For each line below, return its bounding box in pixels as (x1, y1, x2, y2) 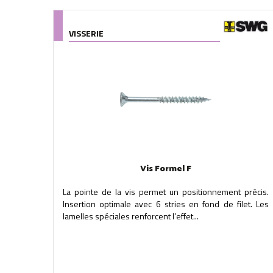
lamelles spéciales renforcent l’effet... (63, 210, 199, 222)
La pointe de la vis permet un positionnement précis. (63, 185, 269, 198)
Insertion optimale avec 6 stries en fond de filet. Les (63, 197, 269, 210)
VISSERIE (69, 27, 104, 40)
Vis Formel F (140, 162, 191, 176)
